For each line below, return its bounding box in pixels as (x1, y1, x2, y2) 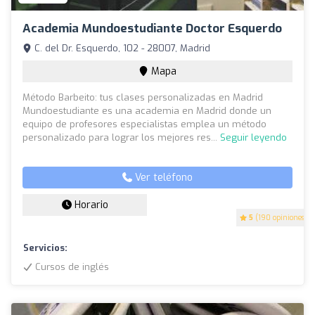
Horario (71, 198, 108, 212)
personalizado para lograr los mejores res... (22, 131, 220, 144)
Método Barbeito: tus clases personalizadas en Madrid (22, 91, 263, 104)
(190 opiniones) (253, 213, 307, 223)
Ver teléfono (132, 171, 193, 185)
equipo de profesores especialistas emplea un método (22, 118, 266, 131)
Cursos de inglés (32, 261, 109, 274)
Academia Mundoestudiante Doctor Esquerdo (22, 20, 282, 37)
